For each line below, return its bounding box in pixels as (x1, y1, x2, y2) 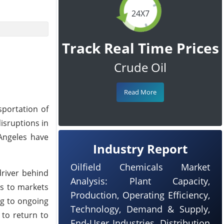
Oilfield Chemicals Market (70, 161, 210, 173)
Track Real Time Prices (61, 38, 219, 57)
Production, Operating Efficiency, (70, 189, 210, 201)
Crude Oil (114, 59, 166, 75)
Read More (124, 87, 156, 96)
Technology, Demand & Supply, (70, 203, 210, 215)
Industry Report (93, 140, 187, 157)
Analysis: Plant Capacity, (70, 175, 210, 187)
